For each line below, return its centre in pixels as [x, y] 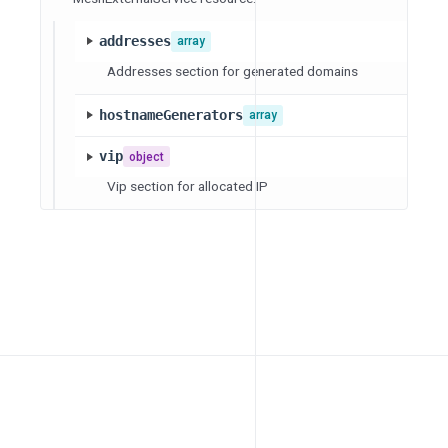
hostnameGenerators [170, 114]
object [146, 156]
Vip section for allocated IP [187, 185]
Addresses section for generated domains [232, 70]
